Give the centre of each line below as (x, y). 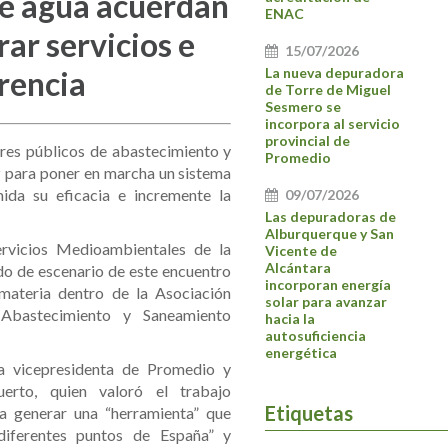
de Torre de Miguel (328, 90)
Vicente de (301, 251)
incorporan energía (328, 285)
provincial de (308, 141)
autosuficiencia (316, 336)
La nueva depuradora (335, 73)
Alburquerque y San (330, 234)
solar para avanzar (326, 302)
